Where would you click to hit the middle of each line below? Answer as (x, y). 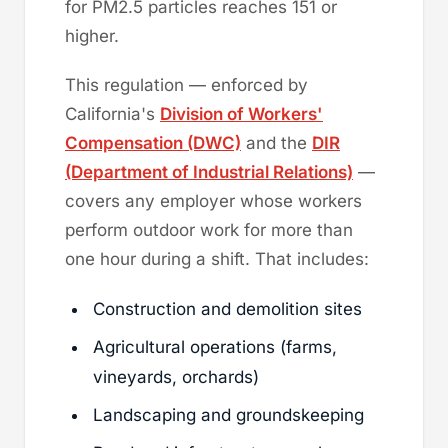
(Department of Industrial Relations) (209, 171)
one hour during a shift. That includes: (217, 258)
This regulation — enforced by (186, 84)
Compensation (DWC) (153, 142)
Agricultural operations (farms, (215, 346)
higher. (92, 35)
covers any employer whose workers (213, 200)
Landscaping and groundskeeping (228, 414)
